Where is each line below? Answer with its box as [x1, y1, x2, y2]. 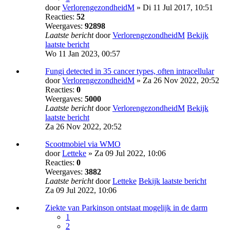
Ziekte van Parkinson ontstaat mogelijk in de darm [45, 203, 207, 213]
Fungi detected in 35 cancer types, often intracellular [45, 67, 214, 76]
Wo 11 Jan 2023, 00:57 [45, 49, 120, 59]
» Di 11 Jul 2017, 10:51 [135, 3, 213, 12]
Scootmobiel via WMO [45, 140, 121, 149]
